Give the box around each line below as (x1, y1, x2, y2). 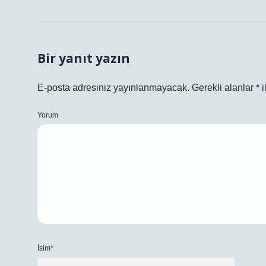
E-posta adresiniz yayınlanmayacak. (37, 83, 189, 93)
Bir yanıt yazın (37, 50, 130, 66)
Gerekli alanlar (192, 83, 256, 93)
